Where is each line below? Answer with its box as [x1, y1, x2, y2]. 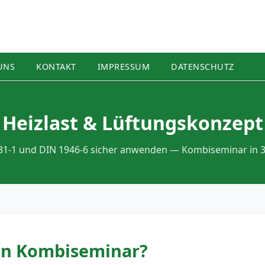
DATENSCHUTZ [171, 61, 234, 72]
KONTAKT [36, 61, 76, 72]
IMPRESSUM [97, 61, 150, 72]
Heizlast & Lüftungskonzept [2, 110, 263, 135]
